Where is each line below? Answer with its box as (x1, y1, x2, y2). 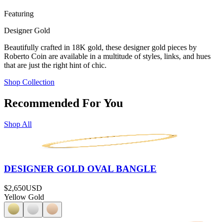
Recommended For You (4, 96, 123, 110)
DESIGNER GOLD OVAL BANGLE (4, 164, 157, 174)
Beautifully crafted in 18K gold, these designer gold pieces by (4, 43, 197, 52)
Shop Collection (4, 77, 55, 86)
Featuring (4, 9, 34, 18)
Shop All (4, 119, 32, 128)
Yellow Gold (4, 193, 44, 201)
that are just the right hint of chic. (4, 60, 107, 69)
